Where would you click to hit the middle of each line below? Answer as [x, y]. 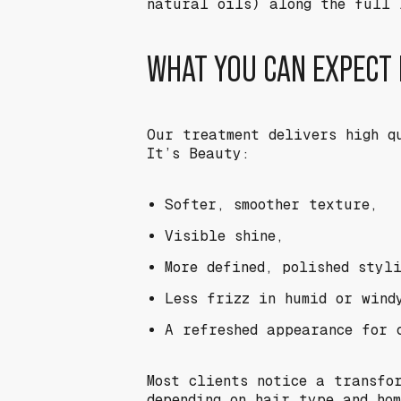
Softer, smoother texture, [271, 204]
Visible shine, [224, 235]
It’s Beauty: [198, 153]
